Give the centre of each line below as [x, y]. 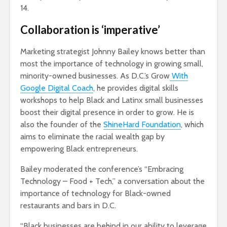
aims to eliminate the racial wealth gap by [92, 136]
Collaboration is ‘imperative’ [90, 29]
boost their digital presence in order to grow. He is [107, 112]
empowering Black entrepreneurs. [79, 148]
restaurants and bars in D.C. [68, 205]
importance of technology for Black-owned [96, 193]
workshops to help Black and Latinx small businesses [112, 100]
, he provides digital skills [136, 88]
